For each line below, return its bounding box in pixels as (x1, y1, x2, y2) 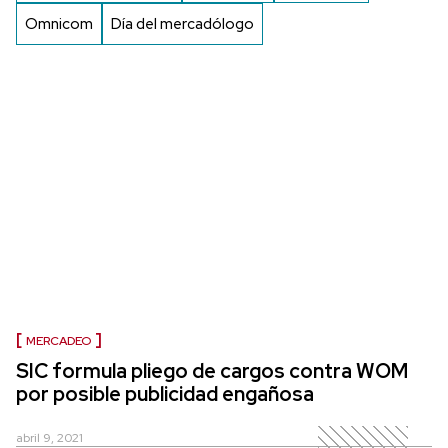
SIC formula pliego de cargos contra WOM (16, 357, 408, 384)
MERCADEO (26, 332, 91, 349)
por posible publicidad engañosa (16, 380, 314, 407)
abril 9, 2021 (16, 429, 83, 446)
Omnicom (25, 13, 93, 34)
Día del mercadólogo (111, 13, 254, 34)
